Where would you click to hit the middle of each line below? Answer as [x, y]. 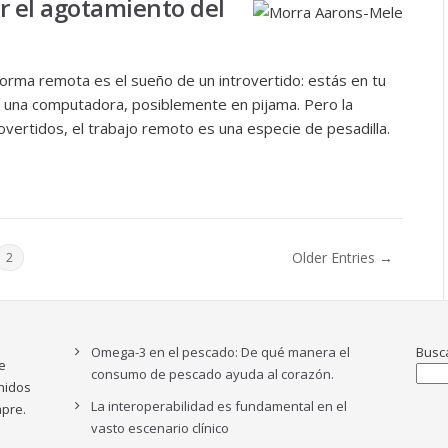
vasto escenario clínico [160, 428]
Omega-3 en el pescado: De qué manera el [221, 352]
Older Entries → [342, 257]
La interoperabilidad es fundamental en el [219, 406]
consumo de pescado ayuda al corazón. [213, 374]
